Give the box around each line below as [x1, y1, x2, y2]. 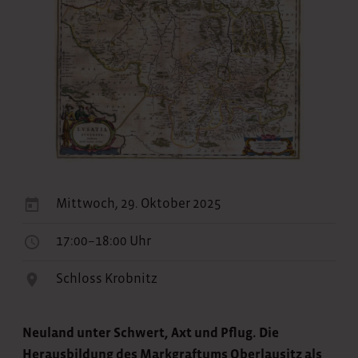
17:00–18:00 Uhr [56, 233, 151, 249]
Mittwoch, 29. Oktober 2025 [56, 196, 221, 212]
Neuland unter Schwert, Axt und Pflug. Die [22, 325, 279, 341]
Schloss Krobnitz [56, 271, 157, 287]
